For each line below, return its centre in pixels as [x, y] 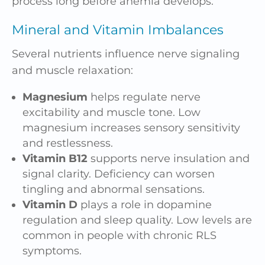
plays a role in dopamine [145, 204]
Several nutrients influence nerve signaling [126, 54]
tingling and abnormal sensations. [114, 189]
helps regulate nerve [144, 97]
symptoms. [52, 251]
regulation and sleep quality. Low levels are [137, 220]
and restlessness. [68, 143]
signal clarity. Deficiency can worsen [119, 174]
